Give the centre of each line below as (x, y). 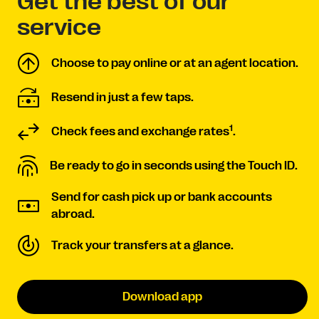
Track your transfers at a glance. (142, 246)
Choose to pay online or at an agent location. (175, 63)
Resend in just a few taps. (122, 98)
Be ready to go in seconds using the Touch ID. (174, 166)
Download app (162, 297)
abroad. (73, 214)
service (59, 27)
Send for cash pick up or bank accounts (162, 197)
